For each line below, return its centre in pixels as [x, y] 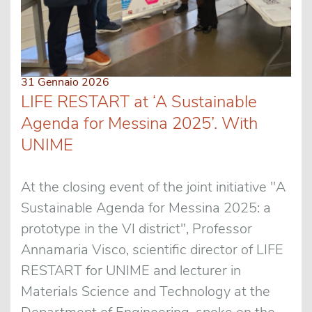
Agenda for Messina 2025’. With [139, 123]
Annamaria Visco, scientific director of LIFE [152, 249]
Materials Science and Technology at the [146, 291]
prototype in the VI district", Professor [136, 228]
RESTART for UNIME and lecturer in [131, 270]
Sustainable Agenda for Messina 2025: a [146, 208]
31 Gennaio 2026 [65, 82]
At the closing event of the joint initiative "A [153, 187]
